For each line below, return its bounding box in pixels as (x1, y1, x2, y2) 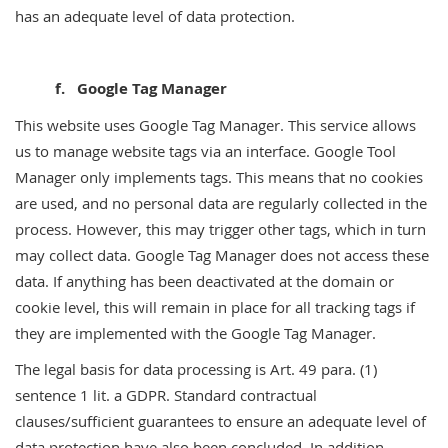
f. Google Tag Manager (15, 78, 227, 99)
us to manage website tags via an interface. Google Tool (15, 141, 396, 161)
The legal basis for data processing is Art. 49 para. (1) (15, 359, 377, 379)
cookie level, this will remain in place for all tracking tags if (15, 297, 415, 317)
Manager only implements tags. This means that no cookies (15, 167, 423, 187)
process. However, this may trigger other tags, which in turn (15, 219, 426, 239)
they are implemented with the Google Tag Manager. (15, 323, 376, 343)
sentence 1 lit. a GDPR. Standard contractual (15, 385, 317, 405)
